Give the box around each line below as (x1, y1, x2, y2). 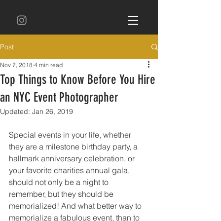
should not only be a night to (9, 177, 110, 187)
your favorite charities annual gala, (9, 165, 132, 175)
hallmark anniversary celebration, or (9, 153, 137, 163)
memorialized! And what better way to (9, 201, 144, 211)
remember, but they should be (9, 189, 115, 199)
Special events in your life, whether (9, 130, 133, 140)
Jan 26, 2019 (32, 107, 73, 116)
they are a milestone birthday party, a (9, 142, 140, 151)
